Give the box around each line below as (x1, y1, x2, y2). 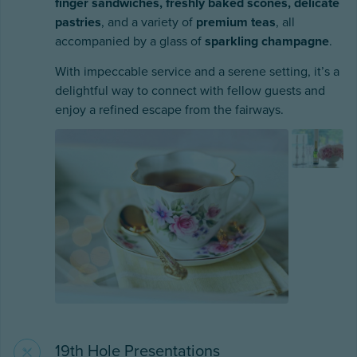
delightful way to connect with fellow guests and (55, 82, 325, 99)
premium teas (196, 14, 276, 30)
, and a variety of (101, 14, 196, 30)
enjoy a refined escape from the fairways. (55, 101, 284, 118)
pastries (55, 14, 101, 30)
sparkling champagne (205, 33, 329, 49)
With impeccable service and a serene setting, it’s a (55, 63, 339, 80)
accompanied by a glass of (55, 33, 205, 49)
